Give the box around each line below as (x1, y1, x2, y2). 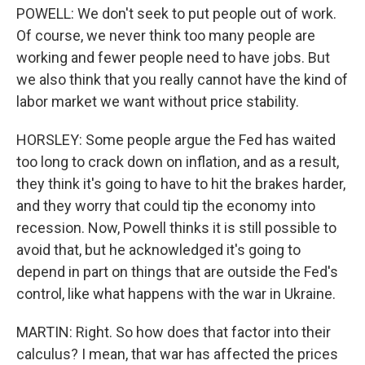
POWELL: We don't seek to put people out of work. (16, 5, 336, 22)
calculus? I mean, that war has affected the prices (16, 345, 338, 363)
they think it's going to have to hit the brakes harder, (16, 175, 345, 192)
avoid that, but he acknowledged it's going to (16, 241, 301, 258)
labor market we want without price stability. (16, 93, 299, 110)
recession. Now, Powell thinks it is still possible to (16, 219, 336, 236)
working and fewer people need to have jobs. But (16, 49, 330, 66)
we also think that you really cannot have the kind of (16, 71, 348, 88)
